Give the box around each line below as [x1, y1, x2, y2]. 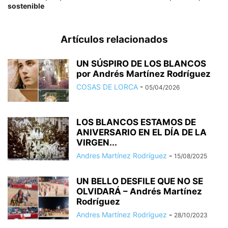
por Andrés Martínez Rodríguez [76, 68, 211, 79]
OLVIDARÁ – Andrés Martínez [76, 186, 202, 196]
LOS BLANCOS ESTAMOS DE [76, 117, 196, 127]
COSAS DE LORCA [76, 82, 138, 91]
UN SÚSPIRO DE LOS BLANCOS [76, 58, 206, 69]
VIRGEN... [76, 137, 117, 148]
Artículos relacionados [60, 33, 168, 45]
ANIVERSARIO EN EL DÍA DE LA [76, 127, 207, 137]
